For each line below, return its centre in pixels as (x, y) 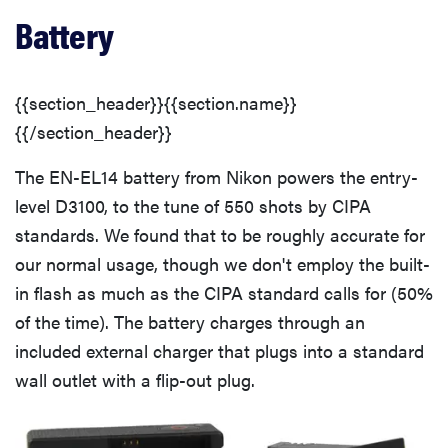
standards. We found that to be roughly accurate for (220, 235)
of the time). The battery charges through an (190, 322)
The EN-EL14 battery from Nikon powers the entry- (216, 177)
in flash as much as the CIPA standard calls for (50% (224, 293)
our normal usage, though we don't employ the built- (222, 264)
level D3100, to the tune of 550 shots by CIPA (193, 206)
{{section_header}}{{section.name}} (156, 103)
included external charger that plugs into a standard (219, 351)
